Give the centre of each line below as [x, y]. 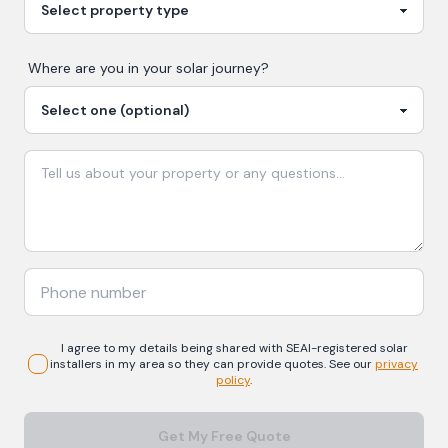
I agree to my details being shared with [173, 348]
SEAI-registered [332, 348]
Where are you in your [102, 68]
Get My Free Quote [224, 436]
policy [233, 380]
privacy [396, 364]
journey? [238, 68]
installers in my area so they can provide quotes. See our [211, 364]
